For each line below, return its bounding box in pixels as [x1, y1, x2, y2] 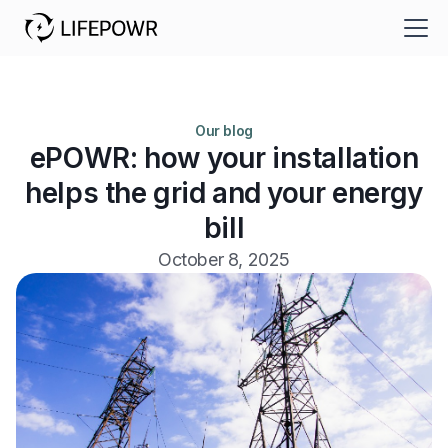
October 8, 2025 [158, 249, 290, 270]
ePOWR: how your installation [29, 141, 419, 175]
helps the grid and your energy [25, 176, 423, 210]
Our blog [195, 122, 253, 139]
